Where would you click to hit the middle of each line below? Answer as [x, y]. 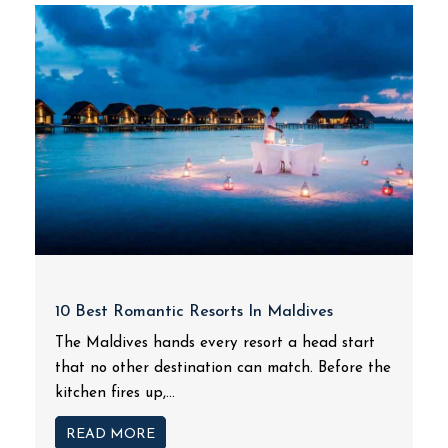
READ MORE [110, 434]
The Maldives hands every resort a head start [215, 343]
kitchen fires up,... [115, 393]
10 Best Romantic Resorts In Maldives [194, 312]
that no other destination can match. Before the [223, 368]
